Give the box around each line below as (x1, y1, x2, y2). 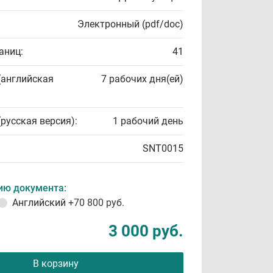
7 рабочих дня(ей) (101, 73, 183, 85)
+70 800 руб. (68, 197, 124, 208)
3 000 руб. (108, 222, 183, 240)
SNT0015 (143, 143, 183, 154)
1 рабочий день (113, 115, 183, 127)
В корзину (32, 258, 79, 269)
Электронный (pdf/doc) (77, 18, 183, 30)
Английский (12, 197, 68, 208)
